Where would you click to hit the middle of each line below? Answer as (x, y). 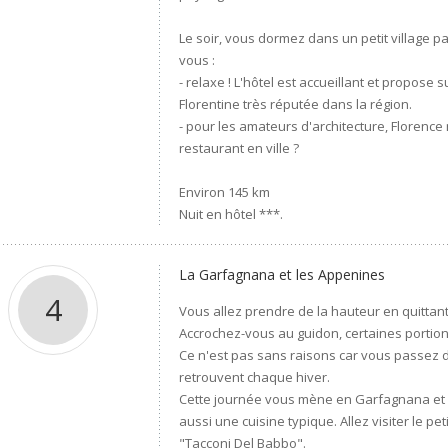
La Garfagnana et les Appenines (282, 274)
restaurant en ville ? (239, 148)
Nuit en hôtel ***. (231, 214)
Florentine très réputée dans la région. (296, 104)
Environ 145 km (225, 192)
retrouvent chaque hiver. (255, 377)
